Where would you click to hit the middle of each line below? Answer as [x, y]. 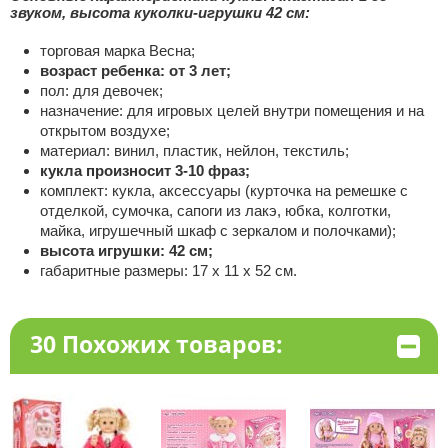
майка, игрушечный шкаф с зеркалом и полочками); [217, 230]
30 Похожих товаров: [156, 344]
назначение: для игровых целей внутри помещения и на [231, 110]
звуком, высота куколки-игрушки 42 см [157, 12]
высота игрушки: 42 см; [126, 250]
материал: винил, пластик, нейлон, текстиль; [194, 150]
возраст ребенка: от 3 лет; [135, 70]
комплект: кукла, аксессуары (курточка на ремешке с [223, 190]
